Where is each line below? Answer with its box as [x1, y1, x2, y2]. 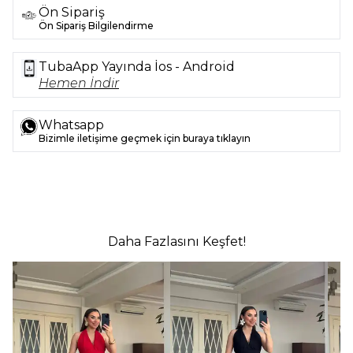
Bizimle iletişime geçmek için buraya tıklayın [39, 132, 251, 145]
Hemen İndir [39, 76, 119, 91]
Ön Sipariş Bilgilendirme [39, 20, 154, 32]
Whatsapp [39, 117, 104, 133]
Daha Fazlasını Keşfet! [107, 234, 246, 250]
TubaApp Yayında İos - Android [39, 59, 235, 75]
